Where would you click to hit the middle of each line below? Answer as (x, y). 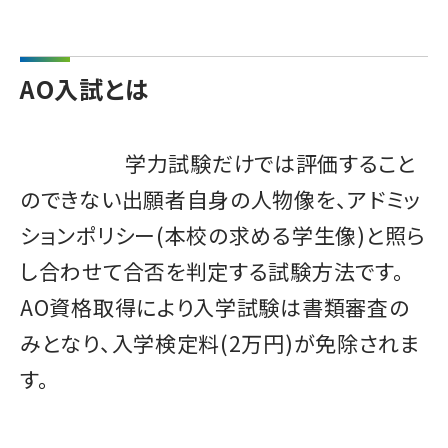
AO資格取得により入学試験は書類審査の (215, 306)
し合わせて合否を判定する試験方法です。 (212, 270)
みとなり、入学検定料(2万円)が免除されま (220, 342)
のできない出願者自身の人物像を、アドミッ (220, 198)
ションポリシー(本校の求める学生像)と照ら (223, 234)
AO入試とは (85, 89)
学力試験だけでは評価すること (271, 162)
